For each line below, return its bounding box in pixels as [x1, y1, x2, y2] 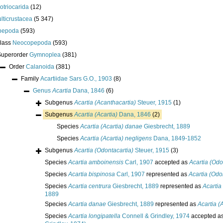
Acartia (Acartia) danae [80, 123, 142, 130]
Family [21, 75, 40, 83]
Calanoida [26, 63, 54, 71]
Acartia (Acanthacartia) [74, 99, 136, 107]
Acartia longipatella [68, 213, 120, 220]
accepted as [153, 159, 189, 166]
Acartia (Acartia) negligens [80, 135, 152, 142]
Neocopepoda [12, 39, 51, 47]
